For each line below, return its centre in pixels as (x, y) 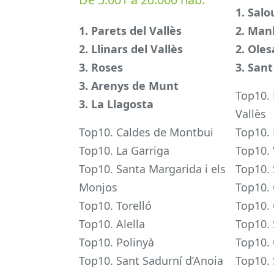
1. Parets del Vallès (130, 31)
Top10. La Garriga (124, 151)
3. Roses (101, 68)
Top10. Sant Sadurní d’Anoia (151, 261)
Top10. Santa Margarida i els (152, 169)
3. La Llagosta (116, 104)
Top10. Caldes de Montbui (146, 132)
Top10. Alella (112, 224)
